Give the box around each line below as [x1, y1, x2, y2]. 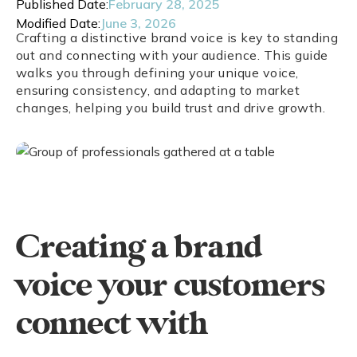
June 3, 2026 [100, 15, 176, 31]
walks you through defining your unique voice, [16, 65, 299, 80]
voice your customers [16, 266, 325, 306]
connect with [16, 304, 208, 344]
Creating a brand [16, 228, 262, 268]
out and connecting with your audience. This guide [16, 47, 328, 63]
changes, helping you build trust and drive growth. [16, 100, 326, 116]
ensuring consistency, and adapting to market [16, 82, 300, 98]
